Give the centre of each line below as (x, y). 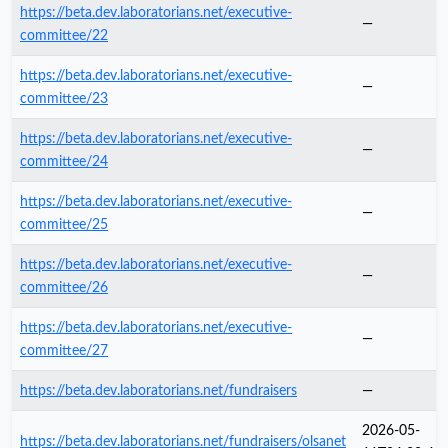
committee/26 (64, 287)
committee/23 (64, 98)
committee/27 (64, 350)
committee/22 (64, 35)
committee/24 (64, 161)
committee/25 (64, 224)
